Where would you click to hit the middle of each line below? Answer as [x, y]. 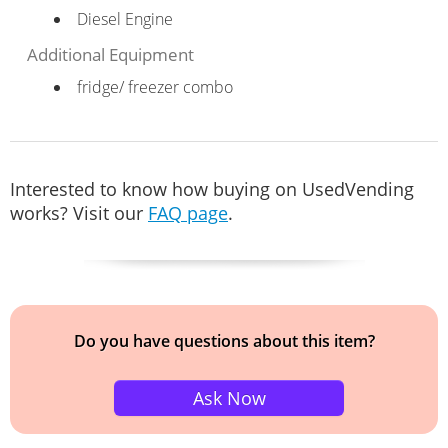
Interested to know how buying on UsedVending [212, 188]
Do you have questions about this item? [224, 340]
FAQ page [188, 212]
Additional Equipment [110, 54]
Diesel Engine [124, 18]
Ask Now [229, 397]
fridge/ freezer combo [154, 86]
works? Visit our [79, 212]
